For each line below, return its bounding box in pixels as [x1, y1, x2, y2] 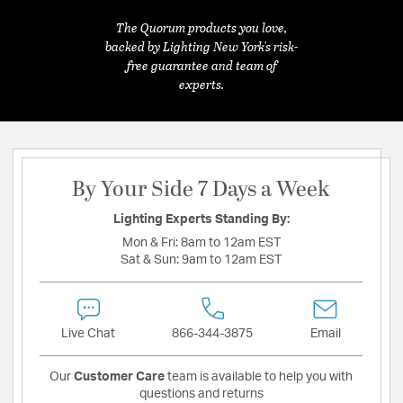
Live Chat [61, 327, 116, 341]
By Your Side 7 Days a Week [72, 174, 330, 207]
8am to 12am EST [180, 237, 281, 250]
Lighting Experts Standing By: [112, 213, 290, 227]
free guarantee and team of [126, 55, 277, 75]
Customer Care [74, 371, 165, 384]
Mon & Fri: [121, 237, 181, 250]
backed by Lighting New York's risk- [104, 36, 299, 56]
